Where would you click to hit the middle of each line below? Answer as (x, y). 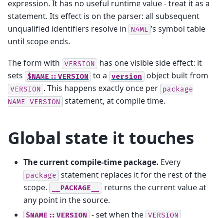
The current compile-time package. (91, 162)
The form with (35, 63)
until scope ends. (39, 41)
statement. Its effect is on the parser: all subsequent (104, 16)
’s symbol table (178, 28)
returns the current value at (154, 188)
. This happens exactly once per (102, 88)
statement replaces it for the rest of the (133, 175)
